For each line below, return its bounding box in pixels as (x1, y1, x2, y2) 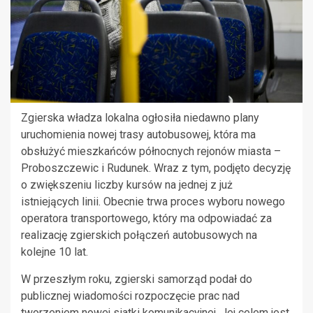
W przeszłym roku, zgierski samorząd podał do (21, 272, 252, 286)
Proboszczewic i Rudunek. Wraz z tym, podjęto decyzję (21, 161, 291, 175)
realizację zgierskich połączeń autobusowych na (21, 228, 257, 242)
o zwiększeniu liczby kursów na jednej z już (21, 177, 233, 191)
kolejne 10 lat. (21, 245, 88, 259)
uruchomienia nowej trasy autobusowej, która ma (21, 127, 256, 141)
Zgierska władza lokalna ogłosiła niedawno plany (21, 110, 259, 124)
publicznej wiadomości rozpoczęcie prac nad (21, 289, 240, 303)
